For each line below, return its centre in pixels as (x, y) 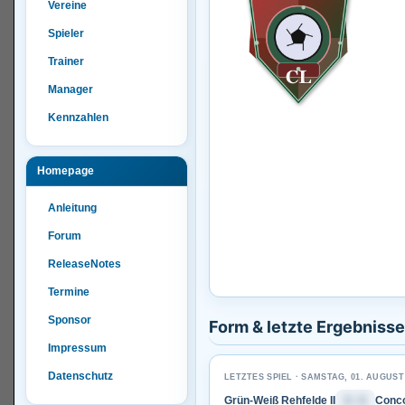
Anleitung (72, 208)
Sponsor (70, 320)
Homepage (66, 171)
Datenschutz (80, 376)
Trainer (66, 61)
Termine (69, 292)
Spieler (66, 33)
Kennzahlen (78, 118)
